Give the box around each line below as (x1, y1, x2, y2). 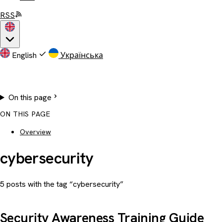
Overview (20, 127, 51, 137)
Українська (60, 50, 103, 60)
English (12, 50, 37, 60)
